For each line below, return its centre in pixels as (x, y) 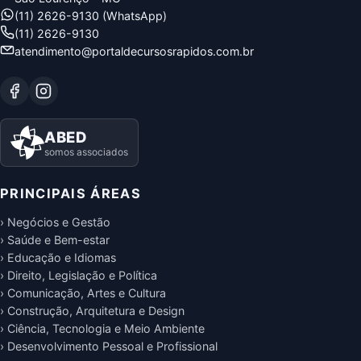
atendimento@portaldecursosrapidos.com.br (134, 51)
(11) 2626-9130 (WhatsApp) (90, 16)
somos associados (86, 151)
